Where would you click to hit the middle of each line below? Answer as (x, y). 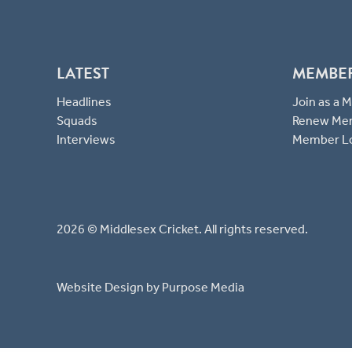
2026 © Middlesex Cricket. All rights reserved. (182, 229)
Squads (77, 121)
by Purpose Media (194, 288)
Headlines (84, 102)
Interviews (86, 140)
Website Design (100, 288)
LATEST (83, 73)
